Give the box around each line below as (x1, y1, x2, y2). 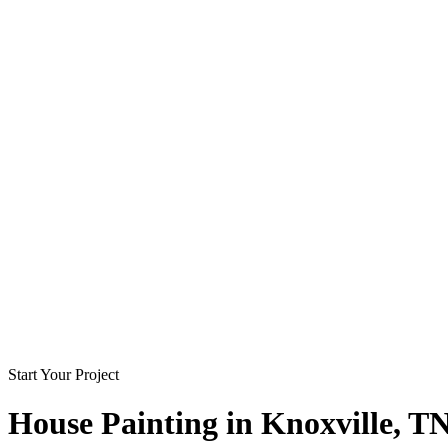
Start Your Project (8, 366, 119, 383)
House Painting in (8, 405, 261, 442)
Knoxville (261, 405, 393, 442)
